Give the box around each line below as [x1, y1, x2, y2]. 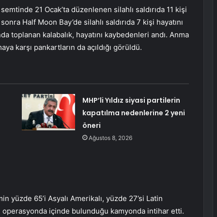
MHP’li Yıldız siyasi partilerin [82, 95, 180, 106]
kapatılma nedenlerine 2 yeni [82, 108, 185, 118]
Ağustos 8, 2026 [88, 134, 132, 142]
